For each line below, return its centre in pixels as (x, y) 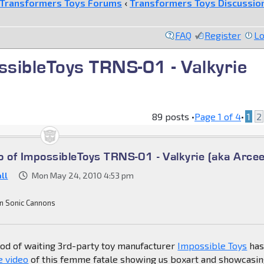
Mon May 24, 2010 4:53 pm (83, 175)
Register (223, 35)
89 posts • (173, 116)
